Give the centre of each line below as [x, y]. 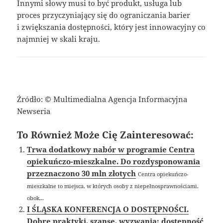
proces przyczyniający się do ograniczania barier [104, 15]
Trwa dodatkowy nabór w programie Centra [111, 150]
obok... [36, 198]
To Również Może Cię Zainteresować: [106, 135]
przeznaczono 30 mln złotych [82, 173]
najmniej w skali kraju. [59, 39]
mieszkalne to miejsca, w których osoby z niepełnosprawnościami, [113, 186]
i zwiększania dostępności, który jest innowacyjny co [111, 27]
